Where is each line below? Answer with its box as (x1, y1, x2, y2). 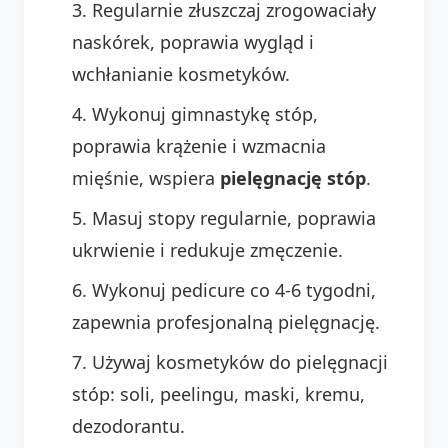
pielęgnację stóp (220, 165, 366, 190)
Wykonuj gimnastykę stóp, (92, 101, 318, 126)
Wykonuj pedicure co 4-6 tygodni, (92, 277, 376, 302)
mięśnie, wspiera (72, 165, 220, 190)
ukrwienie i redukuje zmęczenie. (72, 237, 343, 262)
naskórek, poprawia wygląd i (72, 29, 314, 54)
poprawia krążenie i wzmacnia (72, 133, 326, 158)
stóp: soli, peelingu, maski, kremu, (72, 381, 365, 406)
